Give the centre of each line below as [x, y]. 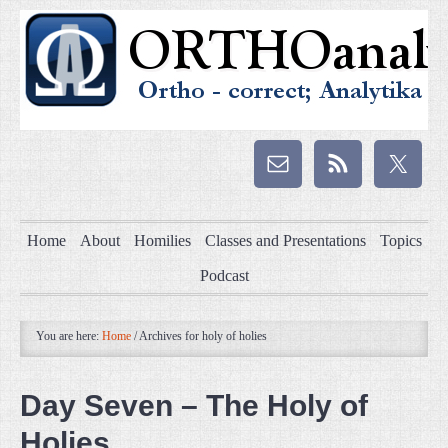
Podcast [224, 275]
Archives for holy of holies [202, 336]
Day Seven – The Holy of [194, 405]
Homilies [162, 240]
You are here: [69, 336]
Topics [400, 240]
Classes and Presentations [285, 240]
